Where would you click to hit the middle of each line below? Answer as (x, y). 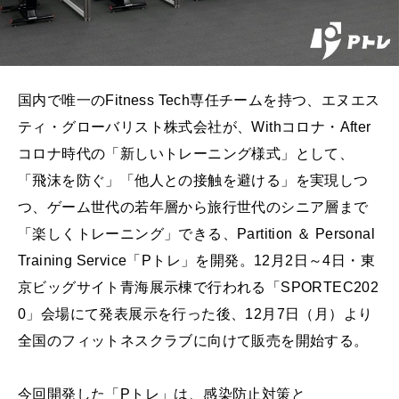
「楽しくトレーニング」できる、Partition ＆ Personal (196, 234)
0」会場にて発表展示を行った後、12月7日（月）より (195, 314)
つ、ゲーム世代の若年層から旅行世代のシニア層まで (193, 208)
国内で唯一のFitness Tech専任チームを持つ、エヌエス (199, 101)
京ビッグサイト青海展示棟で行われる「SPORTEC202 (199, 288)
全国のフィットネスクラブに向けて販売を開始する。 (193, 341)
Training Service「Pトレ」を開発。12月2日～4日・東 (196, 261)
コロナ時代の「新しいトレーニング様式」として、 (186, 154)
